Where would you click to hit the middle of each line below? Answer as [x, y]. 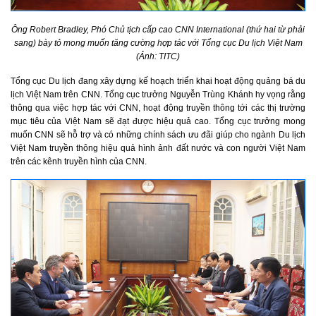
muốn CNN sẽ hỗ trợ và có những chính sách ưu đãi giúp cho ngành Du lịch [158, 134]
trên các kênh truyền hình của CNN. [79, 161]
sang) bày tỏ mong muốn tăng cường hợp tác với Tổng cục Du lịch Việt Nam [158, 43]
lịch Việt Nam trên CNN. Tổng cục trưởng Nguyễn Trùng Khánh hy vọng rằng [158, 94]
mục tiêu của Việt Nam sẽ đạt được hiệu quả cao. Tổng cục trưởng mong [158, 121]
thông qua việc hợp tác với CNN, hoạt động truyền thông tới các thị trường [158, 108]
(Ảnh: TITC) [158, 56]
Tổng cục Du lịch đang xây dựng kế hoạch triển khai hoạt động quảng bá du [158, 81]
